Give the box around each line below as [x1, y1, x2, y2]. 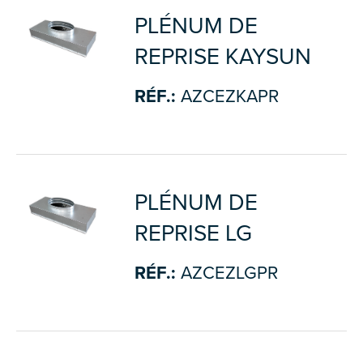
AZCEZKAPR [175, 86, 279, 107]
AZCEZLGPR [175, 263, 278, 284]
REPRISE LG [134, 220, 252, 247]
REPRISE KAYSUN [134, 43, 311, 70]
